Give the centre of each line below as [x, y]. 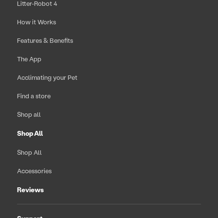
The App [29, 58]
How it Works [36, 21]
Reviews [30, 189]
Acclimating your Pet [47, 77]
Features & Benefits [45, 40]
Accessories [34, 170]
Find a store [34, 95]
